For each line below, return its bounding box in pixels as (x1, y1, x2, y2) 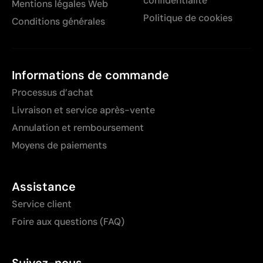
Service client (12, 197, 72, 210)
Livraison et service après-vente (12, 103, 155, 116)
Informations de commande (12, 67, 169, 83)
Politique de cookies (143, 11, 232, 24)
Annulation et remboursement (12, 121, 144, 134)
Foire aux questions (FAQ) (12, 215, 124, 228)
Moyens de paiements (12, 139, 107, 151)
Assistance (12, 178, 76, 194)
